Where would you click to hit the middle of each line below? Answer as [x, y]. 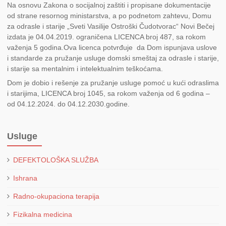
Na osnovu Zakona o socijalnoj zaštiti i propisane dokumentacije [109, 5]
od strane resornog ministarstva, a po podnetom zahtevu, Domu [109, 16]
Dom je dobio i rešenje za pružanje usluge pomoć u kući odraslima [113, 83]
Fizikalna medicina [43, 215]
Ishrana [25, 178]
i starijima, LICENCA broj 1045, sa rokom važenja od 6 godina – [108, 94]
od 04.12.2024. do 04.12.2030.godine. [68, 104]
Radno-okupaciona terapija [56, 196]
